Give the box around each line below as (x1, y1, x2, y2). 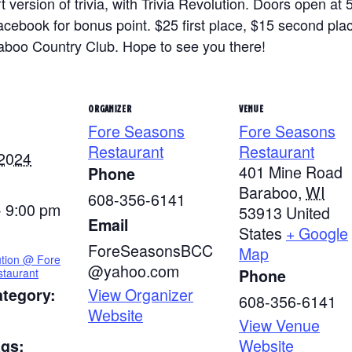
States (239, 221, 282, 244)
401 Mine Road (239, 159, 343, 183)
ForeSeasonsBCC (88, 238, 213, 262)
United (286, 200, 330, 224)
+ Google (286, 221, 348, 244)
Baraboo (239, 180, 298, 203)
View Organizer (88, 282, 193, 306)
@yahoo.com (88, 258, 179, 282)
